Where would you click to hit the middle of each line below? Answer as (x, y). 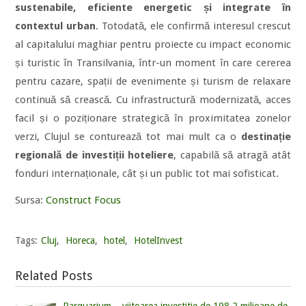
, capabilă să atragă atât (232, 155)
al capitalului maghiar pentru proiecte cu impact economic (153, 44)
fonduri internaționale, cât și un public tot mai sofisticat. (147, 173)
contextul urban (56, 26)
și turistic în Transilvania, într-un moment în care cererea (153, 62)
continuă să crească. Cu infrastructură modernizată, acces (153, 99)
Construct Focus (84, 200)
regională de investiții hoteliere (95, 155)
